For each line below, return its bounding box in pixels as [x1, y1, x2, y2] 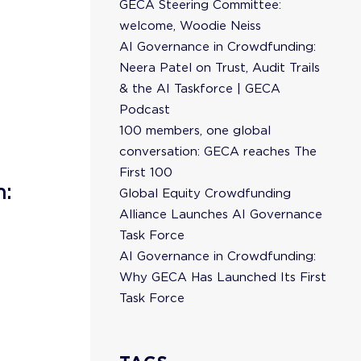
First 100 [119, 165, 172, 180]
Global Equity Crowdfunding [119, 186, 291, 201]
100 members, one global [119, 123, 271, 138]
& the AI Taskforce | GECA [119, 81, 280, 96]
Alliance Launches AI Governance [119, 207, 322, 222]
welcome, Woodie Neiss [119, 19, 261, 33]
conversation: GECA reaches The [119, 144, 317, 159]
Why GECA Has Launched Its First [119, 270, 326, 284]
